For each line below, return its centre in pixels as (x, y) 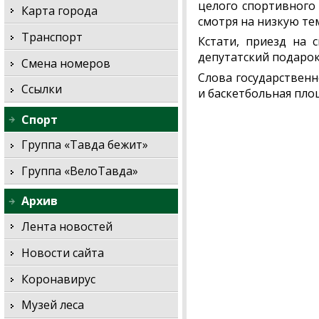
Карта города (60, 11)
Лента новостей (67, 227)
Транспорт (52, 37)
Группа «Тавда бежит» (85, 145)
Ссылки (42, 89)
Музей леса (53, 305)
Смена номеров (66, 63)
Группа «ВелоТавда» (80, 171)
